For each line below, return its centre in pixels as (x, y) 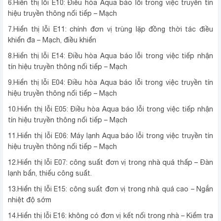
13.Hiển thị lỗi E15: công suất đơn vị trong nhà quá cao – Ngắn (110, 189)
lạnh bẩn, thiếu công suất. (50, 173)
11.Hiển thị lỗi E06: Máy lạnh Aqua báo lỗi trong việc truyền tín (110, 136)
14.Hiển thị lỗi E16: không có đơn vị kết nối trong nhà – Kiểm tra (110, 216)
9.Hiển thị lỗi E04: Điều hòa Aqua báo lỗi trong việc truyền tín (110, 83)
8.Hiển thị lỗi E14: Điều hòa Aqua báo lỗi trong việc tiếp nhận (110, 56)
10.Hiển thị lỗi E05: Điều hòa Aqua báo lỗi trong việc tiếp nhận (110, 109)
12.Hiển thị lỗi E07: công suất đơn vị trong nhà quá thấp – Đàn (110, 163)
